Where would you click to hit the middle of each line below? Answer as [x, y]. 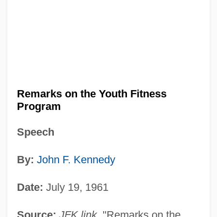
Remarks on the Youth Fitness [92, 93]
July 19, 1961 [76, 187]
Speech [35, 132]
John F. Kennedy [76, 159]
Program [39, 106]
